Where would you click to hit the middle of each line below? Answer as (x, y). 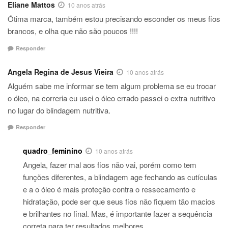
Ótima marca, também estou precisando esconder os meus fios (114, 19)
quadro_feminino (53, 151)
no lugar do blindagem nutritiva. (59, 110)
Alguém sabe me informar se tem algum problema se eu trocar (112, 85)
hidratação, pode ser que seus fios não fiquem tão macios (119, 202)
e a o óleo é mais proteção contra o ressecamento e (109, 189)
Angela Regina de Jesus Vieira (61, 72)
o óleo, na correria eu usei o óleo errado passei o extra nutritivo (111, 98)
